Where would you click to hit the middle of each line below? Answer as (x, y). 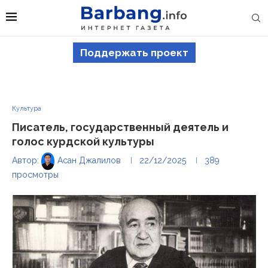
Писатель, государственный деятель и (120, 127)
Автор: (27, 161)
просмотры (35, 175)
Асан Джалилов (89, 161)
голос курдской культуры (83, 141)
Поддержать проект (134, 52)
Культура (27, 108)
